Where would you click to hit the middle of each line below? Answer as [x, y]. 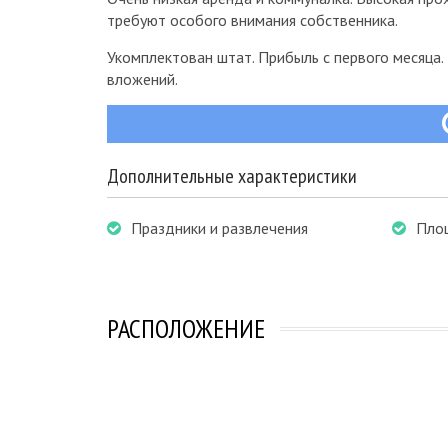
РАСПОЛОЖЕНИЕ [186, 328]
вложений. [142, 79]
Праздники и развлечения [219, 228]
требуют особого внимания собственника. [252, 20]
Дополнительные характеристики [232, 176]
